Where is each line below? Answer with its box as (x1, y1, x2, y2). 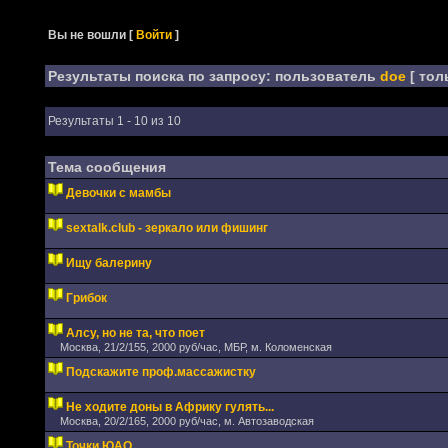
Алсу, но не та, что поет (65, 326, 205, 340)
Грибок (65, 291, 107, 305)
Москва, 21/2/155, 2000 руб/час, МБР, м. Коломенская (59, 341, 332, 353)
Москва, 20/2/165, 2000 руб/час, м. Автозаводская (59, 415, 314, 427)
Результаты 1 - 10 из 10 (47, 114, 181, 128)
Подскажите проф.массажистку (65, 365, 256, 379)
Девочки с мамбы (65, 186, 171, 200)
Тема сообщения (47, 159, 166, 175)
